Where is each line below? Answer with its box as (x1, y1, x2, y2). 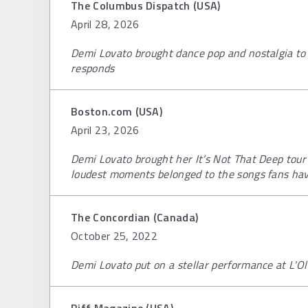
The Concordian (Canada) (71, 209, 199, 225)
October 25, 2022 (71, 228, 158, 244)
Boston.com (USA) (71, 103, 163, 120)
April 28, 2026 (71, 16, 140, 32)
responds (71, 60, 115, 76)
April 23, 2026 (71, 122, 140, 138)
